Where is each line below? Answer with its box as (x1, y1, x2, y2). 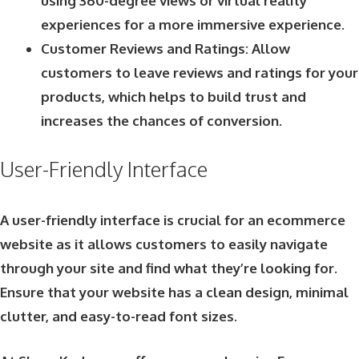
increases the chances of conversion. (41, 111, 282, 129)
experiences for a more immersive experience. (41, 15, 345, 33)
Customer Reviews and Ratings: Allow (41, 39, 290, 57)
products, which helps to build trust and (41, 87, 306, 105)
